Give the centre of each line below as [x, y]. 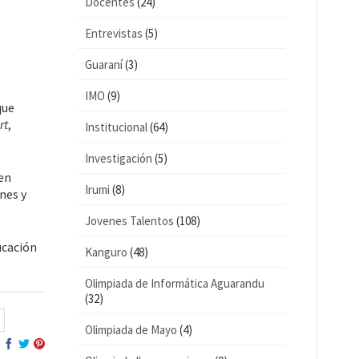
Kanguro [106, 252]
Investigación [119, 158]
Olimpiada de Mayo [131, 330]
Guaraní [104, 65]
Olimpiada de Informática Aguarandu [175, 283]
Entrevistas [114, 33]
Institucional [116, 127]
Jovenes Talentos [129, 221]
